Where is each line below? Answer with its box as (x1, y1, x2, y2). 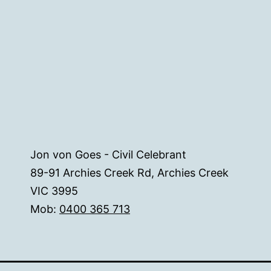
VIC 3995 (30, 184, 78, 198)
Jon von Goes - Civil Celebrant (30, 148, 186, 162)
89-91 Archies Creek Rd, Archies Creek (30, 166, 229, 180)
